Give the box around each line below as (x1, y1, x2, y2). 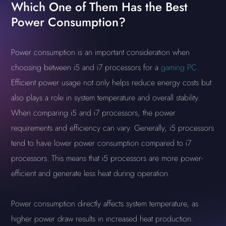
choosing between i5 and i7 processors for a (11, 62, 161, 73)
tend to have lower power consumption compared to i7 (11, 137, 192, 149)
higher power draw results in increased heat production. (11, 213, 194, 224)
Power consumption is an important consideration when (11, 46, 190, 58)
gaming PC (161, 62, 197, 73)
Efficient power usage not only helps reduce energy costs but (11, 77, 212, 88)
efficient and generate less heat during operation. (11, 167, 171, 179)
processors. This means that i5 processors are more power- (11, 152, 203, 164)
